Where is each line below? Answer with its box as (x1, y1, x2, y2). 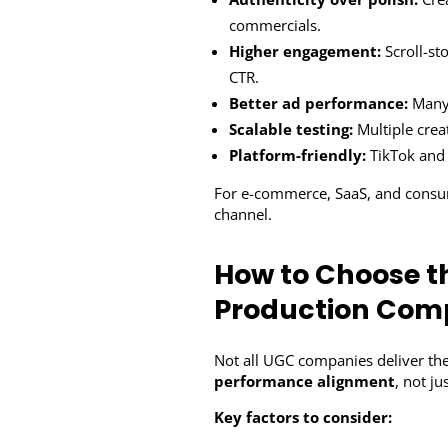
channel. (214, 203, 273, 224)
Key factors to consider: (214, 406, 393, 427)
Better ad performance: (229, 92, 409, 113)
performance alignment (214, 370, 396, 391)
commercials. (229, 14, 322, 35)
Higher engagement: (229, 40, 382, 61)
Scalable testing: (229, 118, 354, 139)
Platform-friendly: (229, 144, 367, 165)
